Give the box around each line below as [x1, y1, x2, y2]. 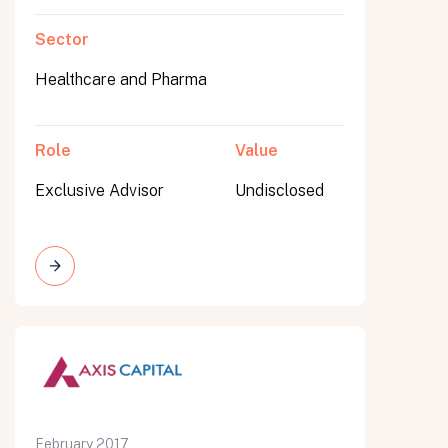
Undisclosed [234, 181, 324, 200]
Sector [35, 30, 89, 49]
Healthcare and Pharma [35, 70, 207, 89]
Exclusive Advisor [35, 181, 164, 200]
